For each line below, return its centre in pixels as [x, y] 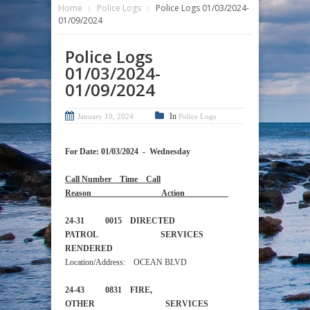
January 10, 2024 [106, 117]
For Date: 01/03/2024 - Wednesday [128, 152]
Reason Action [147, 193]
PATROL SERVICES [134, 235]
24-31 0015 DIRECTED [120, 221]
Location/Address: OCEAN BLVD [126, 263]
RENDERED [99, 249]
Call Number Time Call [113, 180]
